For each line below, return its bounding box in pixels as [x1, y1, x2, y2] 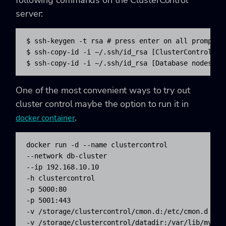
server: [16, 7, 43, 20]
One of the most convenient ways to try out [16, 84, 190, 96]
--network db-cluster [26, 151, 111, 160]
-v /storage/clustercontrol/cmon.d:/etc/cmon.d [26, 207, 212, 215]
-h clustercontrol [26, 174, 99, 182]
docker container [16, 112, 75, 124]
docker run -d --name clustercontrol [26, 140, 172, 149]
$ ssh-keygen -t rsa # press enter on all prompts [26, 36, 220, 45]
